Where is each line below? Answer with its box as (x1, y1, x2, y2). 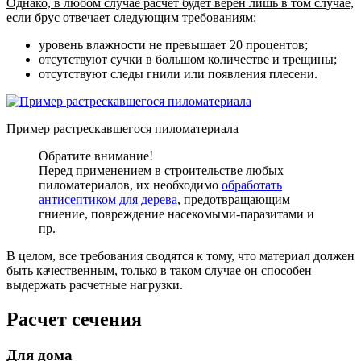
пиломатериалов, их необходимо (39, 177, 222, 192)
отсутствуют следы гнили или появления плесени (39, 66, 314, 81)
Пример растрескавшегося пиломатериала (6, 121, 239, 135)
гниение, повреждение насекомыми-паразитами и (39, 206, 314, 221)
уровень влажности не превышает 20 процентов (39, 37, 305, 52)
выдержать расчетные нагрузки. (6, 277, 183, 292)
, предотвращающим (177, 192, 290, 206)
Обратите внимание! (39, 148, 153, 163)
